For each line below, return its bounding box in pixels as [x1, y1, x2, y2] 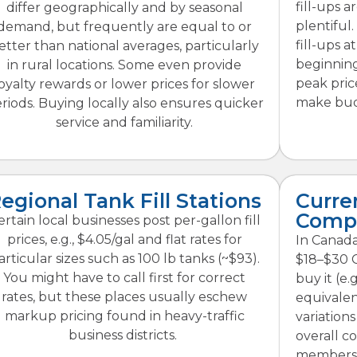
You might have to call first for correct [3, 269, 246, 285]
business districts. [69, 327, 181, 343]
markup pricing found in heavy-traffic [4, 308, 245, 324]
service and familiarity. [56, 114, 194, 130]
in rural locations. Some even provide [7, 57, 242, 73]
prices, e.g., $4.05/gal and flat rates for [6, 231, 242, 247]
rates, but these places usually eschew [2, 288, 248, 304]
